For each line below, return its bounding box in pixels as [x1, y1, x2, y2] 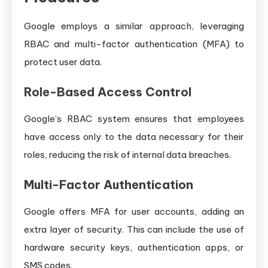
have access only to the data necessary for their [24, 130, 244, 142]
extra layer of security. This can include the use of [24, 223, 244, 235]
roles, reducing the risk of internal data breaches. [24, 148, 231, 160]
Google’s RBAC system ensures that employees [24, 112, 244, 124]
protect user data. [24, 56, 102, 68]
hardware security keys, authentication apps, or [24, 241, 244, 253]
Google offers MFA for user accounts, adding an [24, 205, 244, 217]
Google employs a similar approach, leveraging [24, 20, 244, 32]
